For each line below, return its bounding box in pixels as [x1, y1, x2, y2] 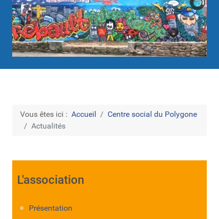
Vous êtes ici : [20, 109, 71, 119]
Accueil [71, 109, 96, 119]
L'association [17, 173, 84, 187]
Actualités [31, 121, 66, 131]
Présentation [29, 203, 72, 213]
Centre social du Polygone [108, 109, 197, 119]
